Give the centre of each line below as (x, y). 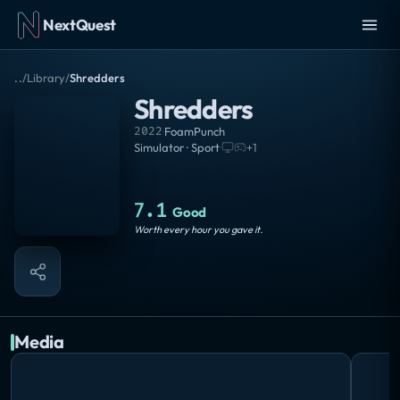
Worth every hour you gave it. (198, 230)
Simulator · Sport (177, 147)
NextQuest (79, 25)
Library (46, 78)
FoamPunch (195, 131)
